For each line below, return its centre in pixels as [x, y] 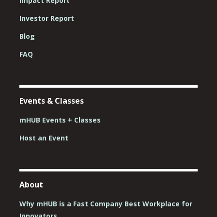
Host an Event [44, 138]
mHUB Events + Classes [60, 120]
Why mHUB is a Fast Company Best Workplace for [106, 203]
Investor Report [47, 18]
